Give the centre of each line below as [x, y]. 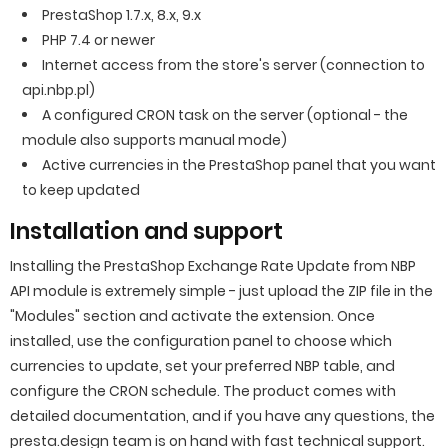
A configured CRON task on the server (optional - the [225, 115]
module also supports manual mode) [154, 140]
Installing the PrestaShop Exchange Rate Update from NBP [213, 266]
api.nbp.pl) [58, 90]
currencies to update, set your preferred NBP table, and [202, 366]
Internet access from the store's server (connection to [233, 65]
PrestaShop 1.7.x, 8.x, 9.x [121, 15]
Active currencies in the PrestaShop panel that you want [239, 165]
